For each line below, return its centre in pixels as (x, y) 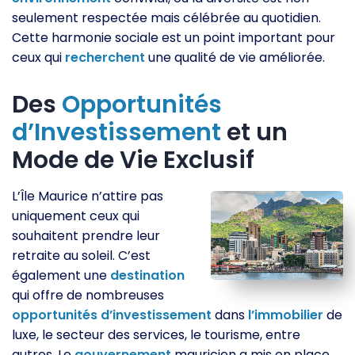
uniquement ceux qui (76, 216)
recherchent (105, 57)
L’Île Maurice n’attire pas (88, 196)
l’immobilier (286, 315)
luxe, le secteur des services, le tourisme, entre (156, 335)
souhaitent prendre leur (86, 236)
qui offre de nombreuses (88, 295)
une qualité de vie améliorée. (235, 57)
